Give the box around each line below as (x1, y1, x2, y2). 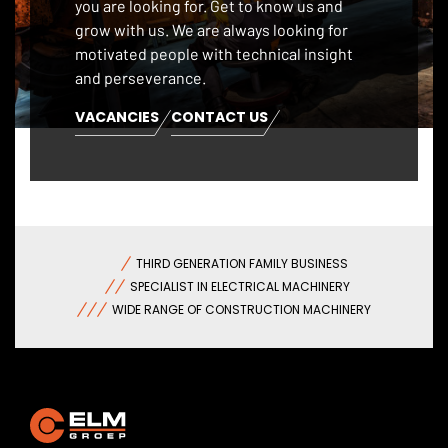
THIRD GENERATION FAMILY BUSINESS (135, 254, 348, 272)
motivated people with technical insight (75, 43, 353, 63)
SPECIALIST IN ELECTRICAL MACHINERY (130, 277, 353, 295)
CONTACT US (171, 106, 268, 127)
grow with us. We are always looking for (75, 19, 348, 39)
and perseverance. (75, 67, 206, 87)
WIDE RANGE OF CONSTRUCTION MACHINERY (112, 300, 371, 318)
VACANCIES (75, 106, 159, 127)
